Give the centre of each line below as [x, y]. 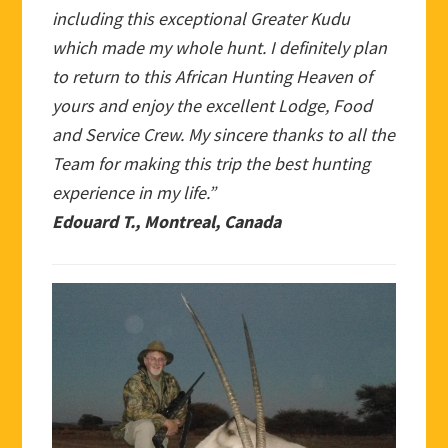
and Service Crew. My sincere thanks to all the [224, 135]
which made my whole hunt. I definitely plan [220, 48]
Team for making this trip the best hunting [211, 164]
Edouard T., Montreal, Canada [167, 222]
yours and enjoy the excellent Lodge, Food [212, 106]
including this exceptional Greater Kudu [201, 19]
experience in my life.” [134, 193]
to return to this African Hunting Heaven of [212, 77]
